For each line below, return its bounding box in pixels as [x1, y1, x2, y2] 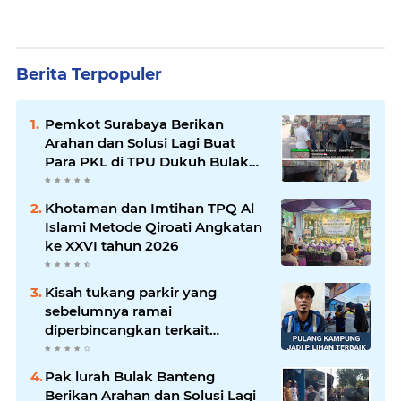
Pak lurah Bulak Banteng [45, 367, 215, 385]
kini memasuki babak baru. [45, 377, 232, 395]
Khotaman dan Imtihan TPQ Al [45, 199, 254, 217]
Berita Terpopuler [16, 64, 162, 84]
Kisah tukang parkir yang [45, 283, 217, 301]
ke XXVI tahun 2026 [45, 236, 178, 254]
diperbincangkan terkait [45, 320, 209, 338]
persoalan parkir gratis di [45, 339, 214, 357]
